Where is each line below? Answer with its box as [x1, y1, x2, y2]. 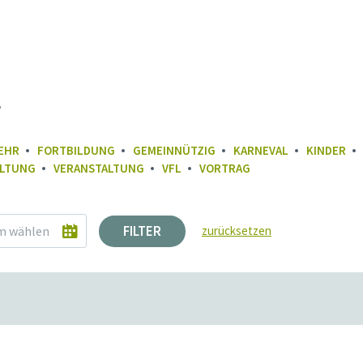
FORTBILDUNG [37, 143, 115, 158]
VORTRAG [199, 160, 250, 176]
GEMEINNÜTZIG [133, 143, 216, 158]
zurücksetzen [202, 223, 271, 238]
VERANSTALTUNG [53, 160, 144, 176]
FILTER [123, 222, 161, 240]
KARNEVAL [233, 143, 288, 158]
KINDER [306, 143, 346, 158]
